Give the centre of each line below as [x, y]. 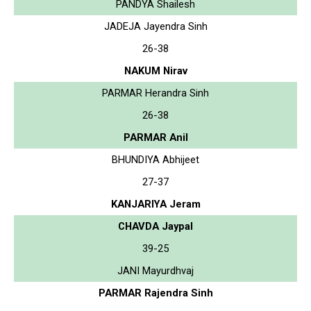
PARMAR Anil [155, 137]
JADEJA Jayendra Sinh [155, 26]
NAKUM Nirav [155, 70]
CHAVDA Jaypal [155, 226]
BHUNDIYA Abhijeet [155, 159]
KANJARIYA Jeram [155, 204]
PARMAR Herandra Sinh [155, 93]
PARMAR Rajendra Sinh [155, 293]
